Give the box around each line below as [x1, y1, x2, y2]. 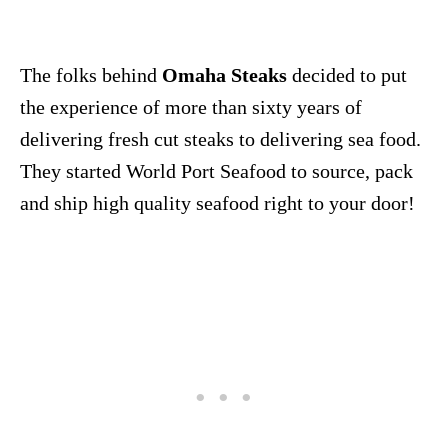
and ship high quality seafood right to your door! [20, 192, 415, 215]
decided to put [287, 64, 407, 87]
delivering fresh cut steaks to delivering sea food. [20, 128, 421, 151]
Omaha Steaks [162, 64, 287, 87]
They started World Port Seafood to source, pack [20, 160, 413, 183]
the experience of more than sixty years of [20, 96, 362, 119]
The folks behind [20, 64, 162, 87]
